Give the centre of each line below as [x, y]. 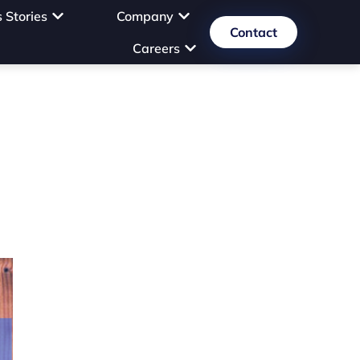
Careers [156, 48]
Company [145, 16]
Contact [253, 32]
